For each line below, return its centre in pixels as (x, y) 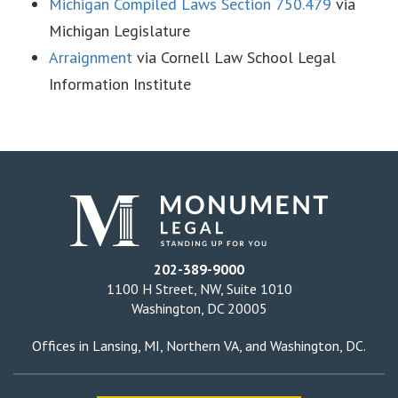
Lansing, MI (126, 345)
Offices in (62, 345)
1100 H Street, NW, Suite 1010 (199, 288)
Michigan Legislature (119, 31)
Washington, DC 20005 (199, 308)
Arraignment (91, 57)
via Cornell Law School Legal (234, 57)
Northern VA (203, 345)
